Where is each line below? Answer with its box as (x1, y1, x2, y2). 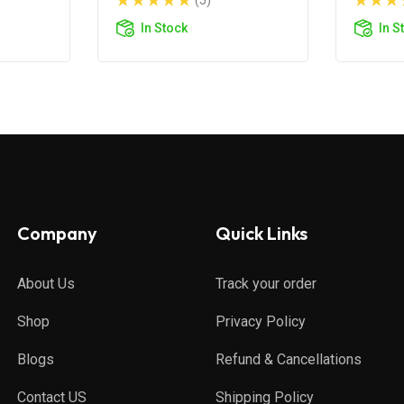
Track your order (216, 274, 317, 292)
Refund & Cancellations (216, 350, 362, 368)
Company (17, 221, 97, 244)
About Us (17, 274, 75, 292)
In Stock (141, 20, 188, 35)
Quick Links (216, 221, 308, 244)
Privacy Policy (216, 312, 306, 330)
